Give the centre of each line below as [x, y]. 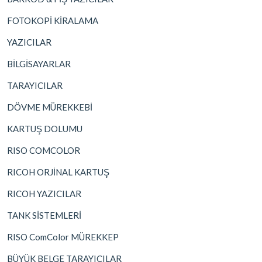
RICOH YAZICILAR [44, 193]
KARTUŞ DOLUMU [45, 128]
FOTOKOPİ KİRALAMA [53, 20]
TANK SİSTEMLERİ [44, 215]
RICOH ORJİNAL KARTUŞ [58, 172]
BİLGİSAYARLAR [39, 63]
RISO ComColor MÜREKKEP [63, 237]
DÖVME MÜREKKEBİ [50, 107]
